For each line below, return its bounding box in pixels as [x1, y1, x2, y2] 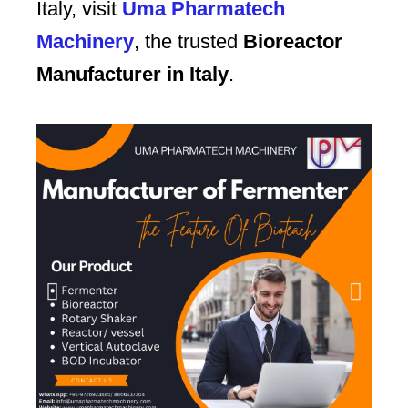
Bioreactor [243, 30, 342, 54]
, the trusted [134, 30, 243, 54]
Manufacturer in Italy [36, 63, 229, 87]
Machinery [36, 30, 134, 54]
